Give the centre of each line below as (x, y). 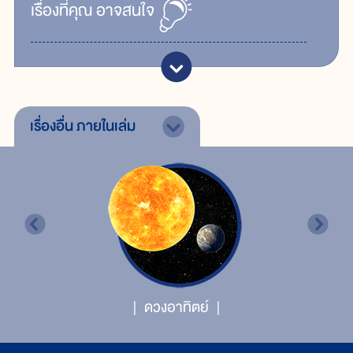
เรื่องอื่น (53, 126)
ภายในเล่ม (106, 126)
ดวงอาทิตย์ (176, 307)
